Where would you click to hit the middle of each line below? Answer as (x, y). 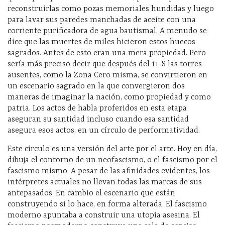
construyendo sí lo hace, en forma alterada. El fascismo (107, 205)
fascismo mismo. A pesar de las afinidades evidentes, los (109, 172)
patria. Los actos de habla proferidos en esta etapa (97, 109)
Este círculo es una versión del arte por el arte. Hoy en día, (112, 149)
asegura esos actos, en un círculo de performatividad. (104, 131)
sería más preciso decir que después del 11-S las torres (105, 65)
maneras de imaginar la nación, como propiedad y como (109, 98)
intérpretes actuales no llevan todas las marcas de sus (105, 183)
